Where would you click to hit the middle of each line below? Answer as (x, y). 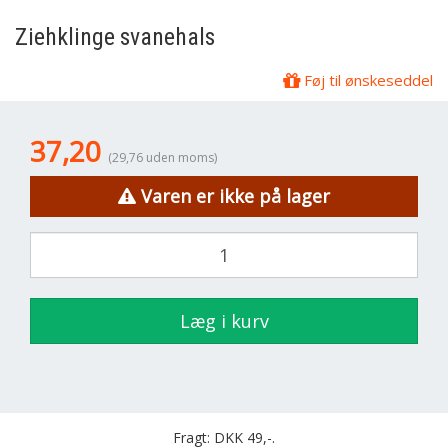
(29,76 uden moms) (162, 157)
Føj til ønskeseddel (366, 80)
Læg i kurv (224, 321)
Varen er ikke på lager (235, 196)
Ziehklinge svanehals (115, 37)
